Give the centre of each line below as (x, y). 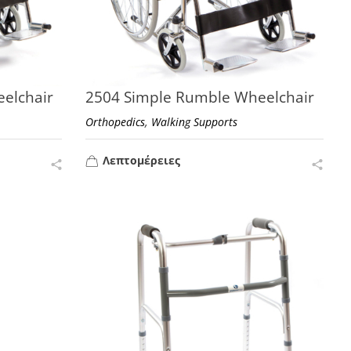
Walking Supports (195, 121)
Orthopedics (116, 121)
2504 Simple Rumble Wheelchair (200, 97)
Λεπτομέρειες (142, 160)
